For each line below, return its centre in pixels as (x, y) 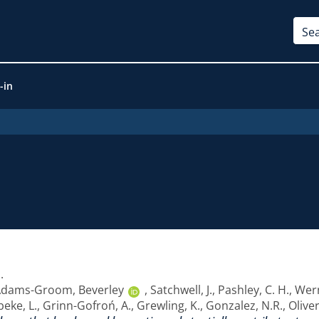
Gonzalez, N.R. (244, 305)
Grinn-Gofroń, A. (87, 305)
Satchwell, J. (181, 289)
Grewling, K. (168, 305)
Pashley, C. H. (253, 289)
